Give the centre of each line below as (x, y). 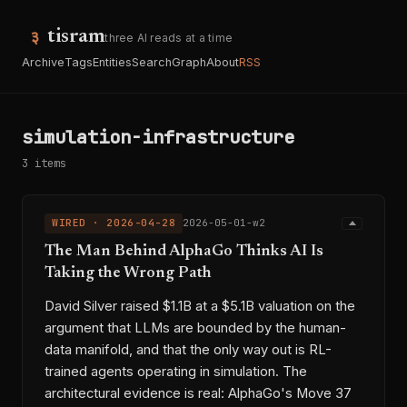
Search (152, 62)
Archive (43, 62)
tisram (76, 37)
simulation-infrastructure (158, 137)
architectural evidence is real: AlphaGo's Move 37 (198, 393)
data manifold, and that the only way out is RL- (188, 349)
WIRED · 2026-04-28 (114, 223)
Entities (112, 62)
